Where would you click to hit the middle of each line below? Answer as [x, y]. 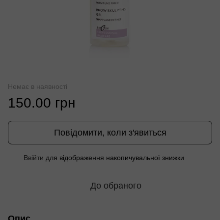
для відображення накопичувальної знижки [114, 157]
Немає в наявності [38, 86]
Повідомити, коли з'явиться [110, 132]
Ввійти [34, 157]
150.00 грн [41, 103]
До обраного [116, 185]
